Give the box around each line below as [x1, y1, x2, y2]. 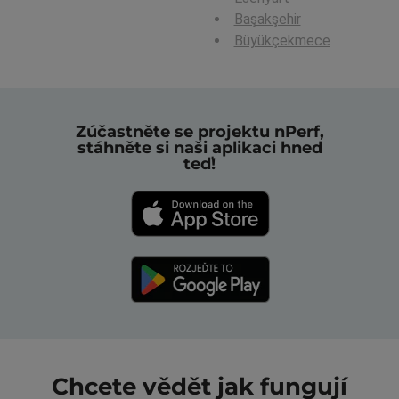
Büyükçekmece [233, 31, 330, 49]
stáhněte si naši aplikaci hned [77, 138, 322, 159]
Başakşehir [233, 10, 301, 28]
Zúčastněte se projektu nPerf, [75, 122, 324, 142]
